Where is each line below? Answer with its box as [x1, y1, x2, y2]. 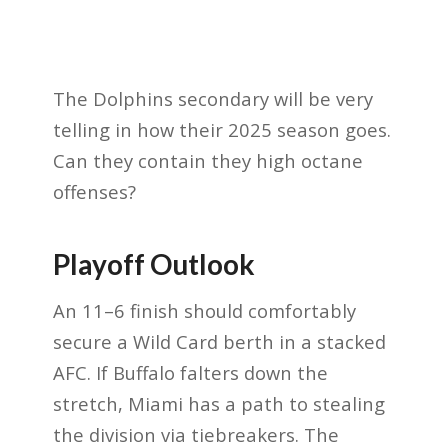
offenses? [52, 179, 136, 205]
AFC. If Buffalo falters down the [52, 360, 328, 386]
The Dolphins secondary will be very [52, 86, 373, 112]
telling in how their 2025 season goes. [52, 117, 391, 143]
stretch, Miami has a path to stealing [52, 391, 385, 417]
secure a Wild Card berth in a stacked [52, 329, 386, 355]
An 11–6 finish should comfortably [52, 298, 356, 324]
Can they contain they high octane [52, 148, 363, 174]
